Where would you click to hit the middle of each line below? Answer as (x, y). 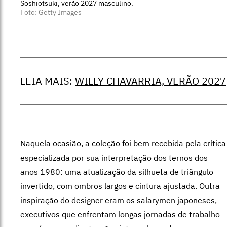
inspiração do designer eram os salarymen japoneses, (119, 200)
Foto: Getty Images (51, 12)
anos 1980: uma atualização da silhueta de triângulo (117, 172)
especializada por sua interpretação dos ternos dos (114, 157)
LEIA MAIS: (48, 81)
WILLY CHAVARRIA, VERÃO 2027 (150, 81)
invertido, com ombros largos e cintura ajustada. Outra (120, 186)
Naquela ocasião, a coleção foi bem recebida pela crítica (123, 143)
